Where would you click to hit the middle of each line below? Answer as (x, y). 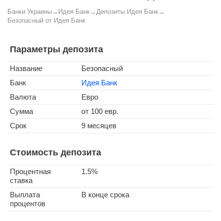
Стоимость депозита (55, 152)
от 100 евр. (100, 111)
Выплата (25, 195)
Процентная (30, 171)
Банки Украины (30, 12)
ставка (21, 180)
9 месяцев (99, 126)
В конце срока (105, 195)
